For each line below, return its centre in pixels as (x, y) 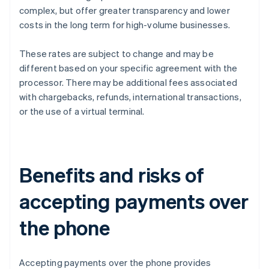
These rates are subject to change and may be (116, 53)
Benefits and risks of (112, 174)
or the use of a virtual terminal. (82, 111)
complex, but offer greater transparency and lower (125, 10)
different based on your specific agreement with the (128, 68)
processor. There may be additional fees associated (128, 82)
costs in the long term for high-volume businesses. (125, 24)
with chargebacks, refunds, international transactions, (130, 96)
